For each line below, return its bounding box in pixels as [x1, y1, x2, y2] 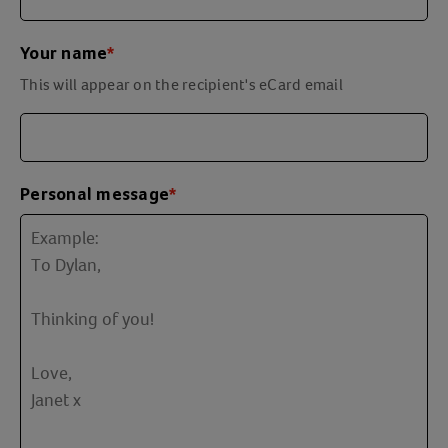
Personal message [20, 186, 169, 204]
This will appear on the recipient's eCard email [20, 74, 343, 95]
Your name [20, 45, 108, 63]
